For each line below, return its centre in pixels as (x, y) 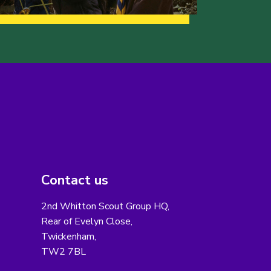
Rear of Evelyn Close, (87, 222)
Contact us (74, 181)
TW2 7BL (63, 252)
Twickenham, (68, 237)
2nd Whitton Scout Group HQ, (105, 207)
